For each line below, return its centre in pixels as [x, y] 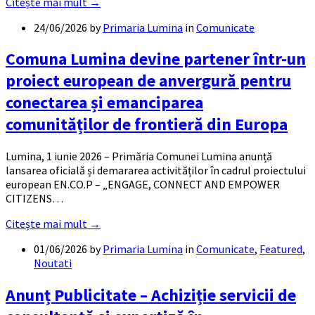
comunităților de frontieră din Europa [147, 124]
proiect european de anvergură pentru [148, 81]
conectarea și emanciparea [104, 103]
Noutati [53, 263]
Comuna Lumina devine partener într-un [156, 59]
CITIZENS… [34, 199]
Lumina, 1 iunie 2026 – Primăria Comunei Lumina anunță [139, 156]
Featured [281, 249]
